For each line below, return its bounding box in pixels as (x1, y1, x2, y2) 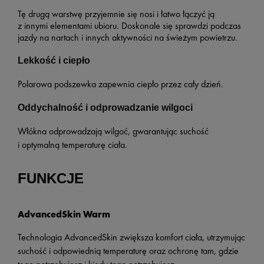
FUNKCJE (18, 170, 84, 186)
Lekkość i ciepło (18, 55, 90, 66)
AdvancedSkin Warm (18, 207, 110, 220)
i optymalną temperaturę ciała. (18, 138, 127, 151)
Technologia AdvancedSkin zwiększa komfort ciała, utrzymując (18, 230, 245, 243)
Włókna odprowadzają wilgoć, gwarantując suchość (18, 124, 209, 137)
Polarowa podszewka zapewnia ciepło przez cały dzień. (18, 77, 223, 90)
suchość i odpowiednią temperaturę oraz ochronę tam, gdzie (18, 244, 239, 257)
